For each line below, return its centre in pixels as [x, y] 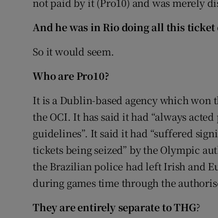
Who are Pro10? [71, 76]
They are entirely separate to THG [114, 207]
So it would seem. [73, 52]
